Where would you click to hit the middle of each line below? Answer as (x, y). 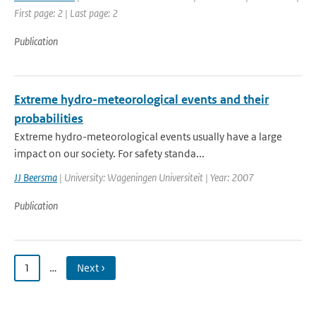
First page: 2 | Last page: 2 (66, 13)
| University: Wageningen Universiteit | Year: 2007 (156, 177)
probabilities (49, 119)
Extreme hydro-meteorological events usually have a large (148, 136)
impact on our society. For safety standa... (109, 153)
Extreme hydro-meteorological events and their (141, 99)
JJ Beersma (36, 177)
